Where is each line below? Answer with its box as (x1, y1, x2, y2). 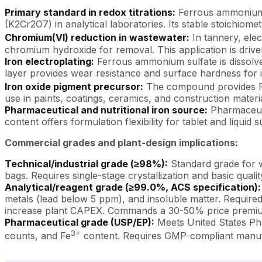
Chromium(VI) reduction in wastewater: (5, 32, 189, 44)
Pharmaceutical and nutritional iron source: (5, 104, 208, 116)
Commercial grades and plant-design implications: (5, 136, 238, 149)
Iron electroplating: (5, 55, 94, 67)
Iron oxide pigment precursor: (5, 80, 143, 92)
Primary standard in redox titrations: (5, 6, 175, 19)
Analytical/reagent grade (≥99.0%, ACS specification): (5, 181, 261, 193)
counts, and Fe (5, 230, 71, 242)
